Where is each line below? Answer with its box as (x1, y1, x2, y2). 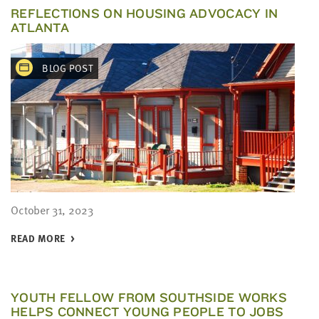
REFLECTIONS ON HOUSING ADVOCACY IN (11, 5, 278, 21)
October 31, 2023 (11, 202, 93, 219)
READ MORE (11, 231, 66, 246)
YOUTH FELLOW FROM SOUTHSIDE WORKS (11, 289, 287, 305)
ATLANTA (11, 19, 69, 36)
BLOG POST (40, 61, 93, 75)
